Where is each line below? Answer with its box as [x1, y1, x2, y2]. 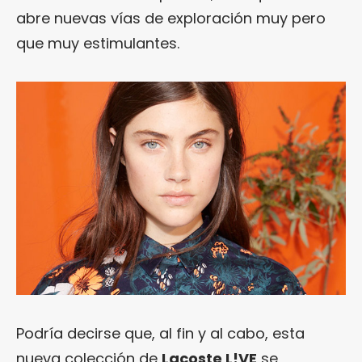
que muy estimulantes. [16, 32, 179, 53]
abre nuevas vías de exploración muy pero [16, 7, 326, 28]
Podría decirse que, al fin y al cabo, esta [16, 322, 305, 343]
